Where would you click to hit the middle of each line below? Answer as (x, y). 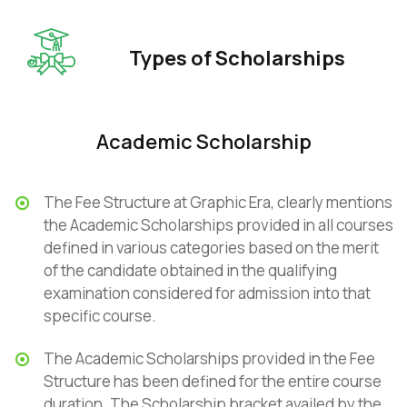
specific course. (100, 316)
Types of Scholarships (237, 58)
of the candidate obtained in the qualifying (190, 270)
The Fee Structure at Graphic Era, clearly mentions (218, 202)
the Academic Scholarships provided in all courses (218, 225)
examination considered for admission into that (207, 293)
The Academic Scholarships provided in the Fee (209, 358)
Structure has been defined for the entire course (213, 381)
